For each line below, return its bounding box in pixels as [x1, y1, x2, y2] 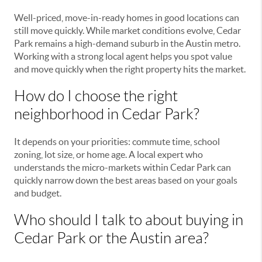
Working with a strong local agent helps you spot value [14, 51, 232, 62]
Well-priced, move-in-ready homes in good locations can [14, 12, 239, 23]
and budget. [14, 188, 61, 199]
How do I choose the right [14, 88, 178, 105]
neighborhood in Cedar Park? [14, 106, 199, 123]
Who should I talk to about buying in [14, 212, 243, 229]
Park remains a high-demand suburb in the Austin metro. [14, 38, 240, 49]
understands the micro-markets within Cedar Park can [14, 162, 231, 173]
